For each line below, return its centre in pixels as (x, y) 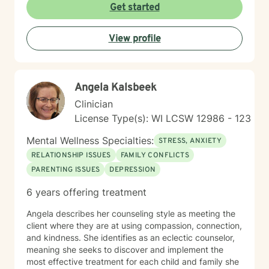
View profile (134, 39)
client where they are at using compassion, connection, (134, 225)
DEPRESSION (133, 170)
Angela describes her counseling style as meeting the (131, 213)
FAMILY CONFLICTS (155, 156)
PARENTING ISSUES (66, 170)
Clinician (94, 104)
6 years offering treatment (86, 192)
